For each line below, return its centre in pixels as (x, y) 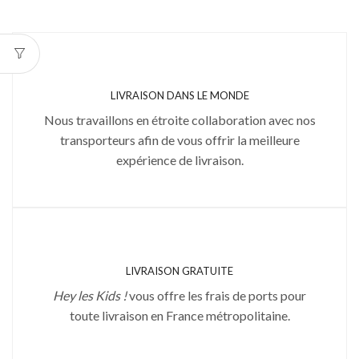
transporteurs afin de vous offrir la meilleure (179, 139)
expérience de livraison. (179, 159)
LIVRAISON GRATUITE (179, 270)
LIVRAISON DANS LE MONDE (179, 95)
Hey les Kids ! (90, 295)
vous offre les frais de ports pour (216, 295)
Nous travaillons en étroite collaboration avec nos (179, 119)
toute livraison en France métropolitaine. (179, 315)
